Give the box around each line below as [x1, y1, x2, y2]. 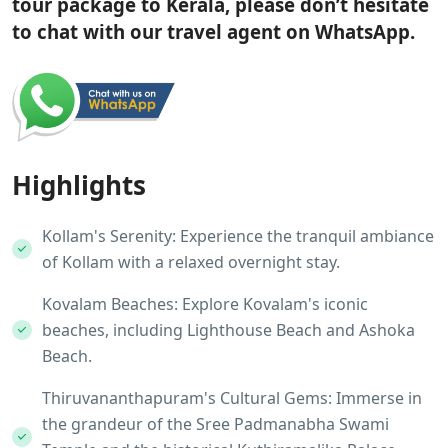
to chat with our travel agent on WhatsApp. [12, 18, 415, 44]
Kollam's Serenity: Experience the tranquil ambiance [42, 224, 434, 247]
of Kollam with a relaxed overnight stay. [42, 250, 340, 273]
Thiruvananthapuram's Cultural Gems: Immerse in [42, 386, 422, 409]
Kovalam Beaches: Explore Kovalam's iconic [42, 292, 368, 315]
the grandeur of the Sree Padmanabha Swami [42, 412, 389, 435]
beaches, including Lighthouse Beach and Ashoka [42, 318, 415, 341]
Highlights [12, 166, 146, 203]
